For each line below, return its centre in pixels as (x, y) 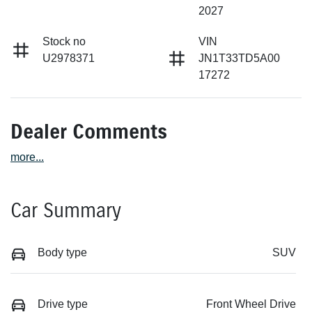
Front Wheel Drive (251, 304)
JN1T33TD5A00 (239, 58)
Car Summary (66, 211)
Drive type (63, 304)
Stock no (64, 42)
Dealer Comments (89, 132)
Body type (62, 253)
